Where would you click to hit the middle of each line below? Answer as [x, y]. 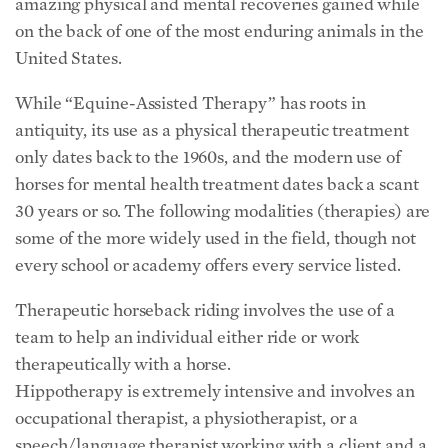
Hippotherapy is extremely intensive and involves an [215, 391]
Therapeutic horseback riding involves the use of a [205, 310]
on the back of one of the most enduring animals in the [219, 31]
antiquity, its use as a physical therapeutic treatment [212, 130]
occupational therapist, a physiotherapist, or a [187, 418]
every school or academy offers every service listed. [208, 265]
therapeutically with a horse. [123, 364]
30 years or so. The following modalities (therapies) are [223, 211]
